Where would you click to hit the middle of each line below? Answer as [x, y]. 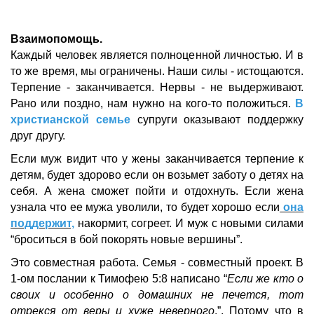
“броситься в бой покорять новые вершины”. [128, 240]
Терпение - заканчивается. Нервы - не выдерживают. [157, 88]
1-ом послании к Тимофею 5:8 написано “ [119, 279]
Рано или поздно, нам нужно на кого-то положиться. [153, 104]
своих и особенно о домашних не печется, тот [157, 295]
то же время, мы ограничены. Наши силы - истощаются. [157, 71]
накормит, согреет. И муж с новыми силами [189, 224]
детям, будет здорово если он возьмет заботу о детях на [157, 175]
